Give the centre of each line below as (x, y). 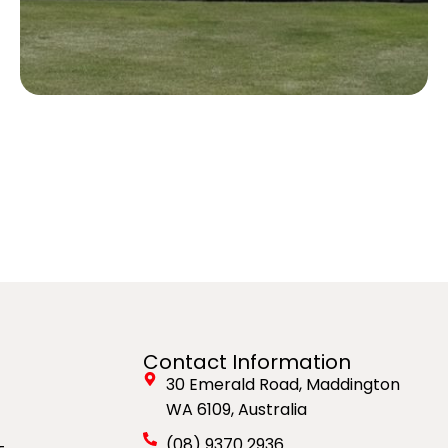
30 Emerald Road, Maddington (282, 385)
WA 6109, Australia (236, 410)
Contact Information (247, 362)
